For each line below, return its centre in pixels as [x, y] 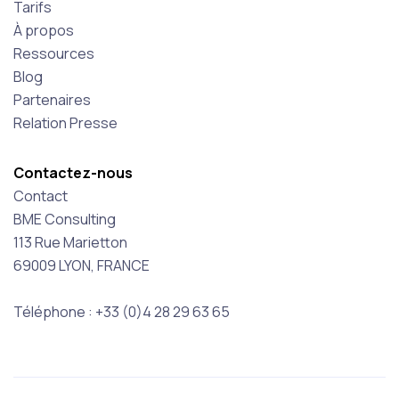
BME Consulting [65, 220]
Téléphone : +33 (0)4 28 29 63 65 [122, 312]
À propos [44, 31]
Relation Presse [65, 123]
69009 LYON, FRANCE [81, 266]
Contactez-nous [73, 173]
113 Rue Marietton [70, 243]
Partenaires [52, 100]
